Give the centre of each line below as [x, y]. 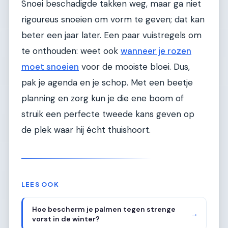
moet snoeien [50, 66]
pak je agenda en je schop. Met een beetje [107, 82]
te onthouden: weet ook [71, 51]
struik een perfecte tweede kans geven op [108, 114]
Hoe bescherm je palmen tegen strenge [104, 209]
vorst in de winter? [66, 219]
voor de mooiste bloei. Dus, [134, 66]
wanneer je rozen [156, 51]
